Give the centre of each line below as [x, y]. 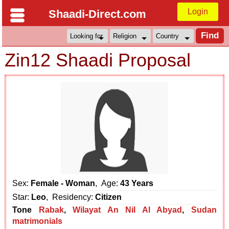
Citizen [109, 197]
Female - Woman [63, 183]
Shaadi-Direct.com [97, 14]
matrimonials [38, 221]
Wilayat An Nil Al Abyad [128, 210]
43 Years [137, 183]
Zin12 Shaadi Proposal [98, 60]
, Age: [108, 183]
